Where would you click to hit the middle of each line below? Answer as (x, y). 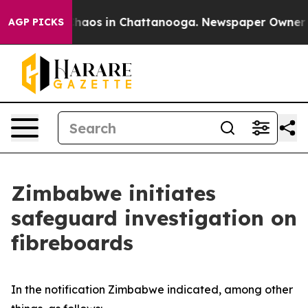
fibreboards (72, 243)
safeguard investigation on (154, 218)
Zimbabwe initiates (113, 193)
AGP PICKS (36, 22)
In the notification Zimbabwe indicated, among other (152, 289)
